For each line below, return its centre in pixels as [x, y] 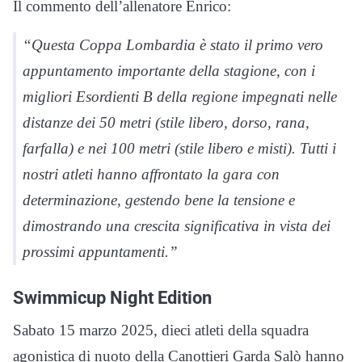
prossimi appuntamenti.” [100, 252]
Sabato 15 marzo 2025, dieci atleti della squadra [161, 330]
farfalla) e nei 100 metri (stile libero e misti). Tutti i [179, 149]
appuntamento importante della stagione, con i [169, 71]
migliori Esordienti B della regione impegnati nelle [180, 97]
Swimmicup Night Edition [112, 298]
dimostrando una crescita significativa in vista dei [177, 226]
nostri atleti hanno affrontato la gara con [151, 175]
